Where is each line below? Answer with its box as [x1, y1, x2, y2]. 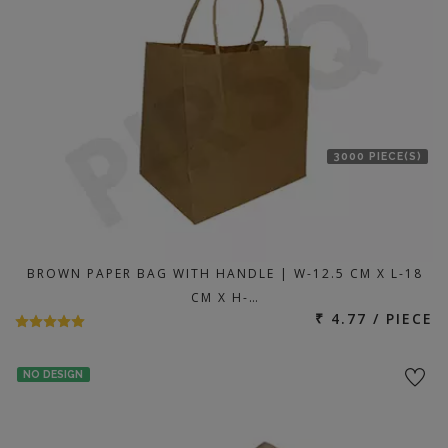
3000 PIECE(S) [333, 149, 422, 162]
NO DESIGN [23, 368, 84, 381]
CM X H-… [190, 289, 260, 306]
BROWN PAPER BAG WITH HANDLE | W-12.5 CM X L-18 [27, 265, 423, 282]
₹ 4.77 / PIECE [315, 309, 433, 328]
